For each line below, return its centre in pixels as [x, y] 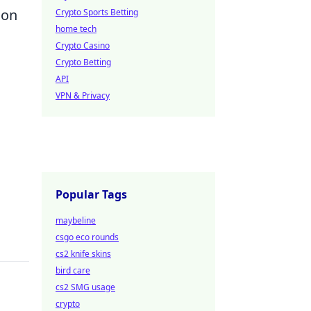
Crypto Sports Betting [97, 12]
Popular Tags [91, 194]
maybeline [76, 220]
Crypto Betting [83, 62]
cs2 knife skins [83, 254]
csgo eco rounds [87, 237]
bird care [73, 270]
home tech [76, 29]
